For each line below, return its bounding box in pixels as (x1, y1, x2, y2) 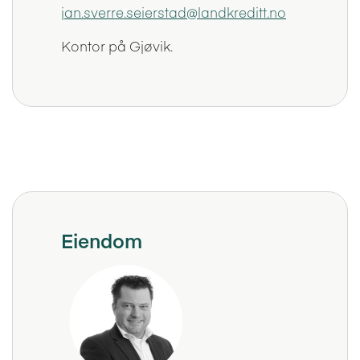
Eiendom (60, 226, 142, 253)
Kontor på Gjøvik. (60, 35, 173, 55)
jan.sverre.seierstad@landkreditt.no (60, 2, 286, 22)
